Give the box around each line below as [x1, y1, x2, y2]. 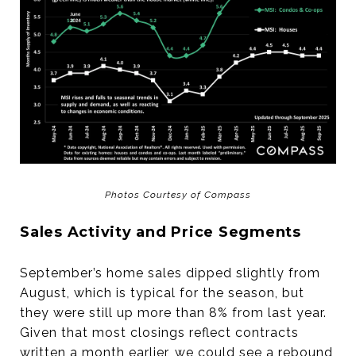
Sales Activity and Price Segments [20, 223, 301, 242]
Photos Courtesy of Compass [105, 189, 251, 201]
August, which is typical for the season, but [20, 285, 304, 301]
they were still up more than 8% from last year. [20, 305, 327, 321]
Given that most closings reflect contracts [20, 325, 299, 341]
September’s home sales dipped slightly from [20, 265, 320, 281]
